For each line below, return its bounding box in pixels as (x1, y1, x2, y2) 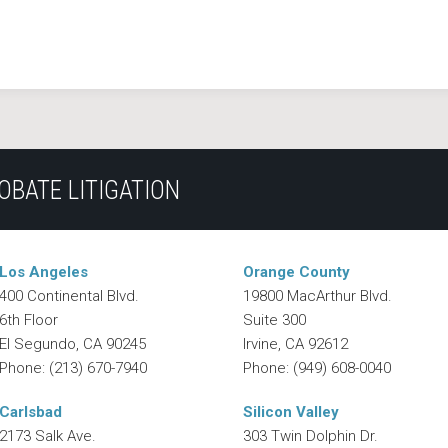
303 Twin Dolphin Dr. (243, 427, 379, 445)
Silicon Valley (243, 403, 340, 421)
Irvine (243, 335, 279, 353)
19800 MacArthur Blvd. (243, 287, 393, 305)
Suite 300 (243, 311, 307, 329)
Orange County (243, 263, 351, 281)
